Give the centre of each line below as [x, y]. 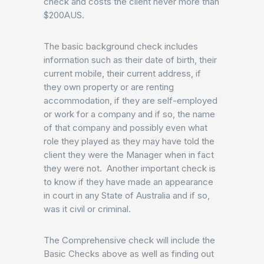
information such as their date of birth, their [130, 60]
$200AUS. [64, 15]
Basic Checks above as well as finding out [129, 254]
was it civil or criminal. [87, 209]
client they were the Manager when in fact [129, 155]
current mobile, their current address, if [122, 73]
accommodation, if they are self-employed [131, 100]
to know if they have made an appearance [128, 182]
